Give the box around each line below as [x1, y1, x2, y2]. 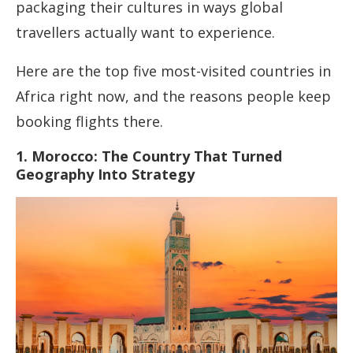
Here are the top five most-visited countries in [16, 61, 331, 81]
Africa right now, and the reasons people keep [16, 87, 331, 106]
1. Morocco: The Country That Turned [16, 147, 282, 166]
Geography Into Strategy [16, 165, 195, 184]
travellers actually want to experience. [16, 23, 275, 43]
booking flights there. [16, 112, 163, 132]
